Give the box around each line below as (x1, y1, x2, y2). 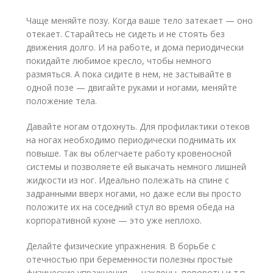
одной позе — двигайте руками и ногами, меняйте (26, 81, 238, 93)
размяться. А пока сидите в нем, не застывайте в (26, 68, 232, 80)
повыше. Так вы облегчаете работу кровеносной (26, 147, 232, 159)
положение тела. (26, 94, 97, 107)
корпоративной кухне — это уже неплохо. (26, 214, 202, 226)
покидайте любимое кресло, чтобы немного (26, 54, 212, 66)
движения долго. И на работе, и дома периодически (26, 41, 244, 53)
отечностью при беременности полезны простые (26, 253, 233, 265)
